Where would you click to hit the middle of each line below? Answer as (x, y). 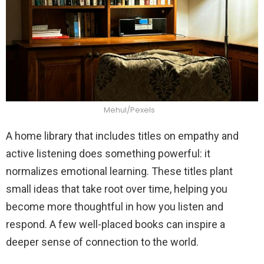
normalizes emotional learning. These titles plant (119, 171)
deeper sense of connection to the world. (102, 242)
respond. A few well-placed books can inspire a (115, 224)
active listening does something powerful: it (108, 153)
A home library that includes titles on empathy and (122, 136)
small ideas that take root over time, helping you (117, 189)
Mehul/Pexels (129, 110)
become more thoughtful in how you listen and (115, 206)
